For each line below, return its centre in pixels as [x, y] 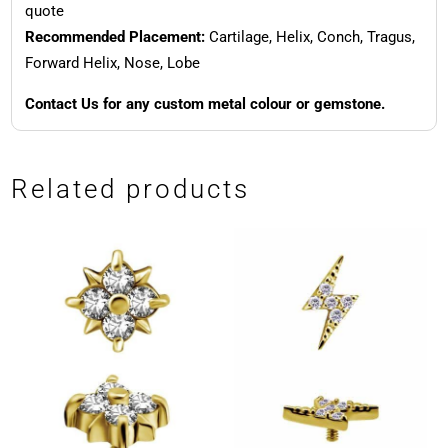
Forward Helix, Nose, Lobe [112, 62]
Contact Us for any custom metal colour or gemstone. [204, 103]
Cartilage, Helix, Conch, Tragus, [309, 36]
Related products [131, 188]
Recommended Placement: [114, 36]
